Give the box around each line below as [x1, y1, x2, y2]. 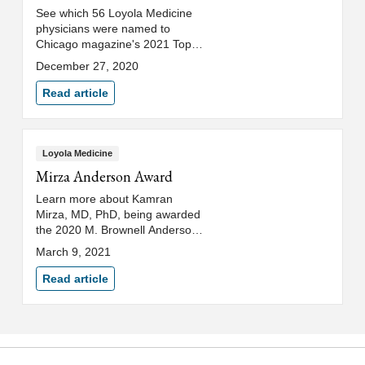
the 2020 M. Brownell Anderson [36, 223, 198, 237]
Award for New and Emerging [36, 239, 187, 253]
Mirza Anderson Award [36, 167, 173, 187]
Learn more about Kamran [36, 192, 173, 206]
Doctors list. [36, 52, 96, 66]
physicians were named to [36, 21, 170, 35]
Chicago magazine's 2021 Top [36, 37, 191, 51]
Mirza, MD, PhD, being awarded [36, 208, 200, 222]
